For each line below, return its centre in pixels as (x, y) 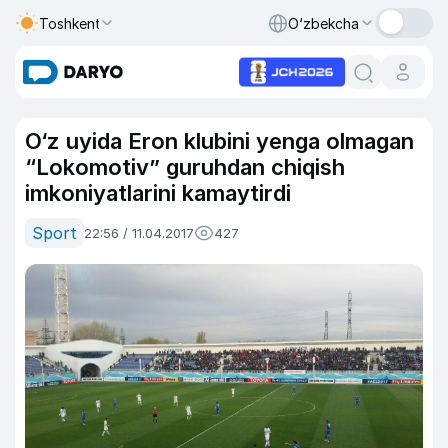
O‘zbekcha (323, 23)
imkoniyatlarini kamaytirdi (158, 193)
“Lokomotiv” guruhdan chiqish (185, 167)
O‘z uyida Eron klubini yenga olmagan (219, 141)
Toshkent (70, 23)
